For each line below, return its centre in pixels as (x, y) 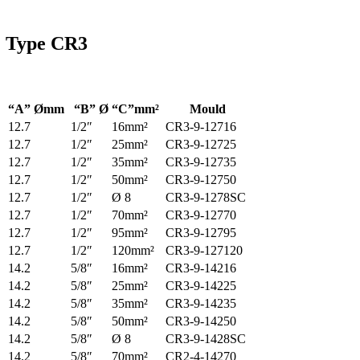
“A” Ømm (38, 109)
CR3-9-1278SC (206, 197)
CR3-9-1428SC (206, 339)
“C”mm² (137, 109)
